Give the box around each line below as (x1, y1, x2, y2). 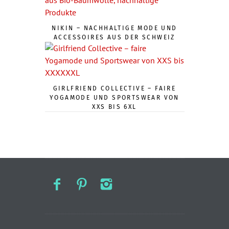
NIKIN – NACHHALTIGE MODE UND (52, 24, 177, 32)
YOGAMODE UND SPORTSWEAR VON (50, 94, 179, 101)
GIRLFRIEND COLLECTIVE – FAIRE (53, 84, 176, 92)
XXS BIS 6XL (92, 103, 137, 110)
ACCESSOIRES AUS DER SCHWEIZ (54, 33, 175, 41)
